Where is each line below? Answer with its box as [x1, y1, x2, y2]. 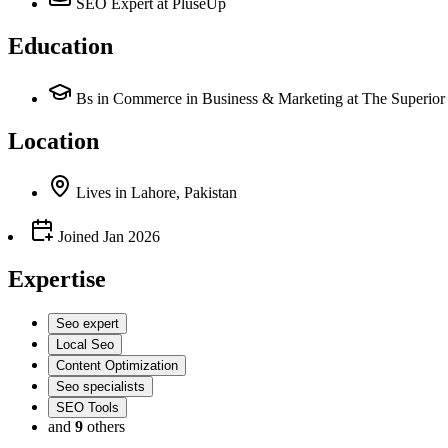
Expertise [8, 266, 106, 293]
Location [8, 127, 99, 154]
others [87, 418, 125, 436]
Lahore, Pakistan [131, 184, 237, 202]
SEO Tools [56, 400, 119, 416]
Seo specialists [56, 379, 145, 395]
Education [8, 32, 113, 59]
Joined [54, 228, 99, 246]
